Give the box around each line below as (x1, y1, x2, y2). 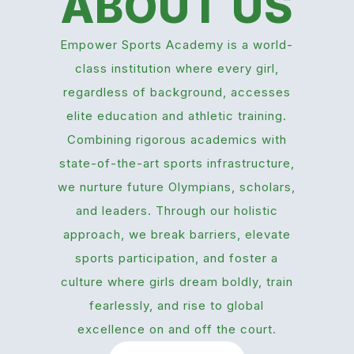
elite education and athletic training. (66, 107, 288, 123)
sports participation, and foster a (75, 250, 279, 265)
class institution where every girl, (74, 60, 279, 76)
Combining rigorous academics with (66, 131, 287, 147)
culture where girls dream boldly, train (60, 273, 293, 289)
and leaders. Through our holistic (75, 202, 278, 218)
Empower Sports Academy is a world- (60, 36, 294, 52)
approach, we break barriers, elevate (62, 226, 291, 242)
